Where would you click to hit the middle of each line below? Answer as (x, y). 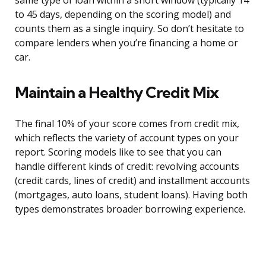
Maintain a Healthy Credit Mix (117, 93)
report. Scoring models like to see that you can (118, 152)
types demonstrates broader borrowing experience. (130, 209)
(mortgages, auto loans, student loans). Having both (131, 195)
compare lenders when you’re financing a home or (126, 43)
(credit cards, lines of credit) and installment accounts (132, 181)
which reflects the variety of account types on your (127, 138)
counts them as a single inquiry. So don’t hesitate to (129, 29)
